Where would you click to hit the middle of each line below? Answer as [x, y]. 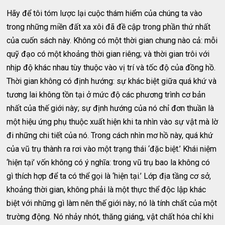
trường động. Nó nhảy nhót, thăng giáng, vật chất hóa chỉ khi [110, 217]
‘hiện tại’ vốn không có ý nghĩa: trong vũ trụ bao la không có [108, 163]
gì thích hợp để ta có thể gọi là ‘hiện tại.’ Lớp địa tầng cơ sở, [109, 176]
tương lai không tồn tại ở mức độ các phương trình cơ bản [106, 95]
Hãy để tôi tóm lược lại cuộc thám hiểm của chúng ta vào [105, 14]
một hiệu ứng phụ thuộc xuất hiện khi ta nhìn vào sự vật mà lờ [113, 122]
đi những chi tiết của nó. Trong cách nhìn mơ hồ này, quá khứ [110, 136]
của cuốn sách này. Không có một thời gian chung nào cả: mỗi [112, 41]
